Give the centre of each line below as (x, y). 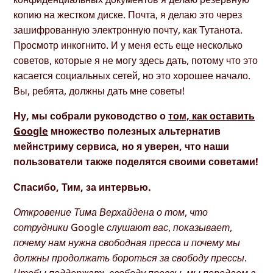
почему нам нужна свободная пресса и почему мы (127, 242)
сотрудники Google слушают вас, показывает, (123, 227)
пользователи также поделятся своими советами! (136, 162)
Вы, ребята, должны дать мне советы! (99, 91)
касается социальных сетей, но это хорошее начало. (132, 76)
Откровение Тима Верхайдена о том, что (111, 212)
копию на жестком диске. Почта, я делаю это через (128, 15)
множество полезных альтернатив (135, 131)
